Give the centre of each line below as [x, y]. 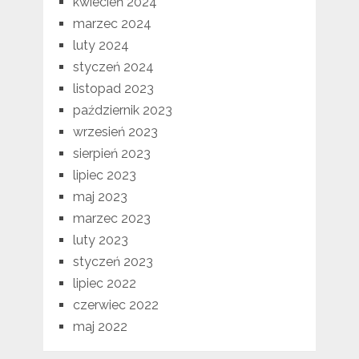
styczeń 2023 [113, 262]
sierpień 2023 [111, 154]
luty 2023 [100, 240]
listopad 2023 [113, 89]
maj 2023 [100, 197]
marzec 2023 [111, 219]
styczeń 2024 [113, 67]
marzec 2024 [112, 24]
